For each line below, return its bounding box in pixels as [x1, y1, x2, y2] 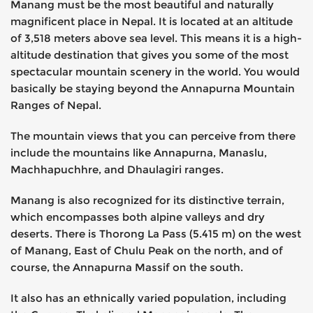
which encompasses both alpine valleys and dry [10, 210, 265, 224]
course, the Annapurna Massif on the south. [10, 260, 243, 274]
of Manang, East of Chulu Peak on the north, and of [10, 243, 283, 257]
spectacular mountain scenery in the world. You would [10, 64, 300, 78]
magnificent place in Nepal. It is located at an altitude [10, 14, 293, 28]
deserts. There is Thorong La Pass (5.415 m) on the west [10, 226, 301, 240]
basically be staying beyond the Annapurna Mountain [10, 81, 295, 95]
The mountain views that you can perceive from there [10, 129, 296, 143]
